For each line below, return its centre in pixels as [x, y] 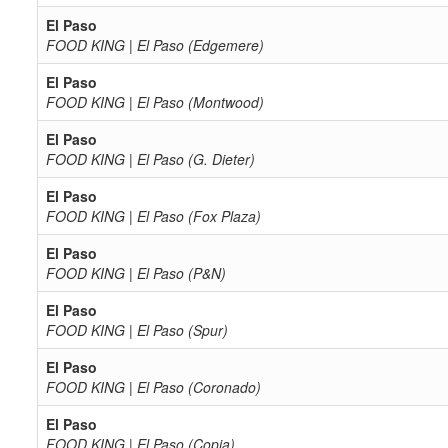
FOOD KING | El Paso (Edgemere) [155, 45]
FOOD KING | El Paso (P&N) [136, 273]
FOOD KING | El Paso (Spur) [137, 330]
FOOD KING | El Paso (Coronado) [153, 387]
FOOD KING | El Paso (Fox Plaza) [153, 216]
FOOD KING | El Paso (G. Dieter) [150, 159]
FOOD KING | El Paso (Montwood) [155, 102]
